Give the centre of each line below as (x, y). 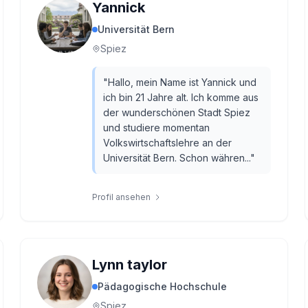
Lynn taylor (130, 265)
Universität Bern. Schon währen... (177, 158)
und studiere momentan (157, 128)
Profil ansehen (122, 197)
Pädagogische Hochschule (163, 286)
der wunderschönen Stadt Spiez (177, 112)
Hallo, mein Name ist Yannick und (183, 82)
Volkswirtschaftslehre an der (168, 143)
